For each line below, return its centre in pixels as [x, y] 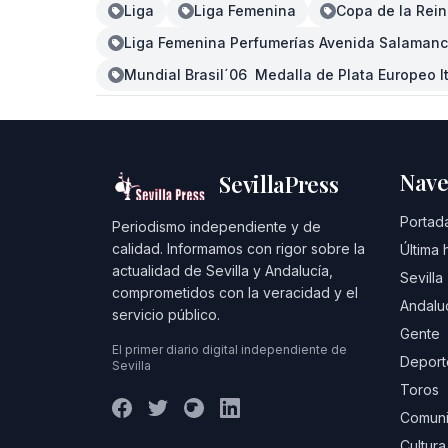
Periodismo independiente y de [216, 226]
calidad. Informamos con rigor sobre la [238, 248]
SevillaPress [279, 184]
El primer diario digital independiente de [229, 349]
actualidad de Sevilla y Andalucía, [222, 270]
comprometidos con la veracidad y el [235, 292]
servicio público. [166, 314]
